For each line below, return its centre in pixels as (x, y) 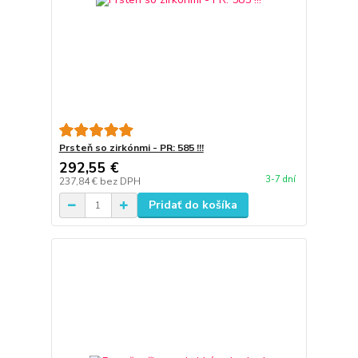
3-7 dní (280, 180)
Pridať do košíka (193, 205)
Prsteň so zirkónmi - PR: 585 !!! (131, 148)
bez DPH (120, 181)
